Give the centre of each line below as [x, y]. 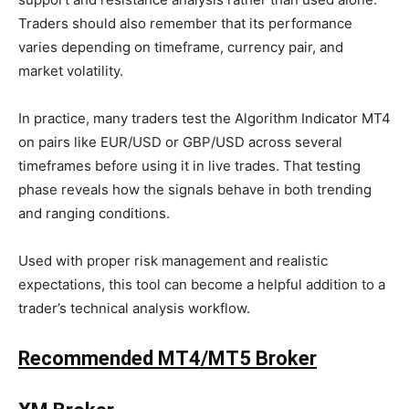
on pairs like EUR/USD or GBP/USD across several [180, 142]
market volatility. [71, 71]
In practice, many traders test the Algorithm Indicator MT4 [204, 119]
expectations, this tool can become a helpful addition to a [202, 285]
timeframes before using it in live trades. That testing [189, 166]
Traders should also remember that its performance [185, 24]
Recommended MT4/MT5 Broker [168, 359]
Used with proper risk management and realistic [173, 261]
